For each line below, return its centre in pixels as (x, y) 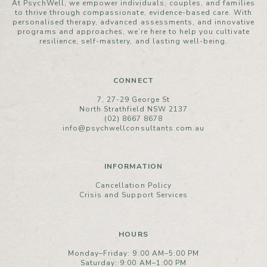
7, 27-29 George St (133, 100)
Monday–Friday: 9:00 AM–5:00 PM (133, 253)
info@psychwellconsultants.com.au (133, 128)
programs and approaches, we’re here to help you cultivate (133, 32)
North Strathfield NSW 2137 (133, 109)
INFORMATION (133, 166)
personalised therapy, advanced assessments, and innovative (133, 22)
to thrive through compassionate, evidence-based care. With (133, 13)
